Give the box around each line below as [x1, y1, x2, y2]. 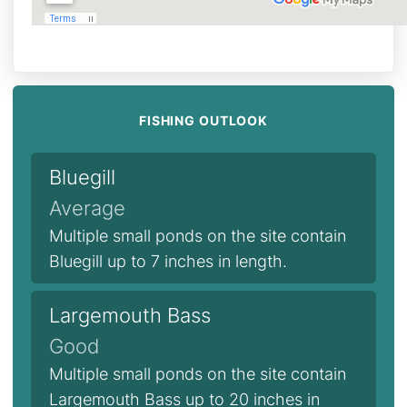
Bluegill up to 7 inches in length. [49, 252, 287, 271]
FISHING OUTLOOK [138, 113, 269, 128]
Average [49, 196, 125, 220]
